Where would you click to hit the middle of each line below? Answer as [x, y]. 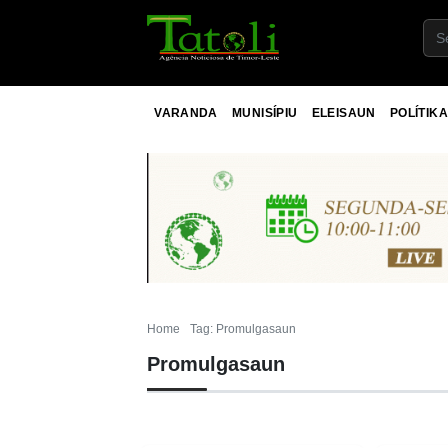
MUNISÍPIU [265, 112]
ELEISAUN [343, 112]
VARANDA [186, 112]
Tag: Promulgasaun [242, 328]
